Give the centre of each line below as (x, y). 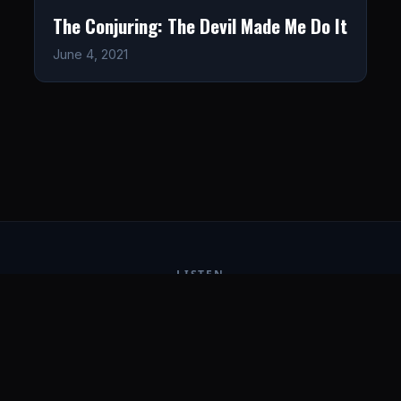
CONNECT (200, 350)
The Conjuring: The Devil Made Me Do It (200, 26)
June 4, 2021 (90, 55)
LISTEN (200, 274)
